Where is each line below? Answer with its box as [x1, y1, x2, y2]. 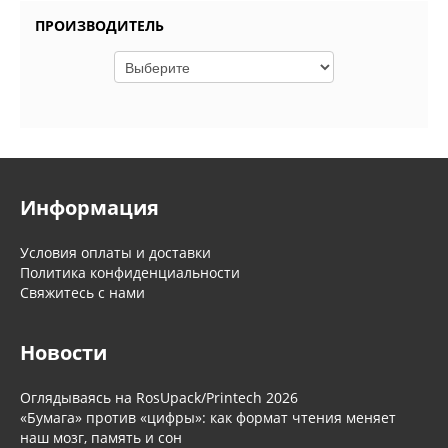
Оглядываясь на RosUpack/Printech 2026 [20, 388, 298, 408]
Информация [20, 194, 159, 222]
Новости [20, 339, 107, 367]
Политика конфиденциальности [20, 263, 240, 283]
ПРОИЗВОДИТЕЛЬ [35, 16, 164, 36]
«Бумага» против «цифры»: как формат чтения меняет [20, 408, 396, 428]
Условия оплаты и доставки [20, 243, 211, 263]
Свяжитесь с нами [20, 283, 145, 303]
